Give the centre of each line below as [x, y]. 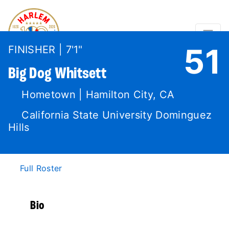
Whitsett [79, 74]
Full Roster [41, 168]
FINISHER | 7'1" [45, 50]
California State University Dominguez [115, 115]
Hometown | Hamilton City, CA [97, 95]
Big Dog [30, 74]
